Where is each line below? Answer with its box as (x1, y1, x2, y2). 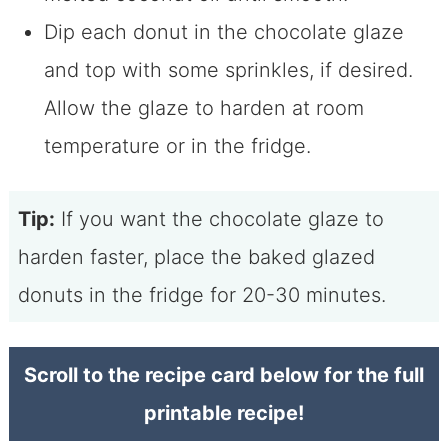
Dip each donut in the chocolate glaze (43, 20, 404, 45)
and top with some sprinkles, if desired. (43, 58, 413, 83)
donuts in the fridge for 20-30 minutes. (17, 282, 386, 307)
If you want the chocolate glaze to (54, 206, 384, 231)
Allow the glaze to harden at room (43, 96, 364, 121)
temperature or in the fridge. (43, 134, 311, 159)
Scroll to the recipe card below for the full (24, 362, 424, 387)
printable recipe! (144, 400, 304, 425)
